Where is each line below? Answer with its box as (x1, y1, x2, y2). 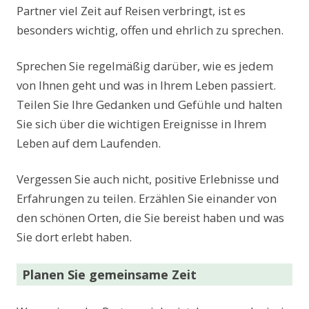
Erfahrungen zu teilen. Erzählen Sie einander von (17, 190, 277, 206)
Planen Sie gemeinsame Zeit (22, 266, 197, 283)
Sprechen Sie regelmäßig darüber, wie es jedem (17, 57, 273, 74)
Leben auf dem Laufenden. (17, 134, 161, 151)
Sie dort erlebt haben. (17, 228, 132, 245)
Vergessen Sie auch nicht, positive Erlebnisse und (17, 170, 279, 187)
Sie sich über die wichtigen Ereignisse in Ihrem (17, 115, 266, 132)
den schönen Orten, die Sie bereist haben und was (17, 209, 284, 226)
